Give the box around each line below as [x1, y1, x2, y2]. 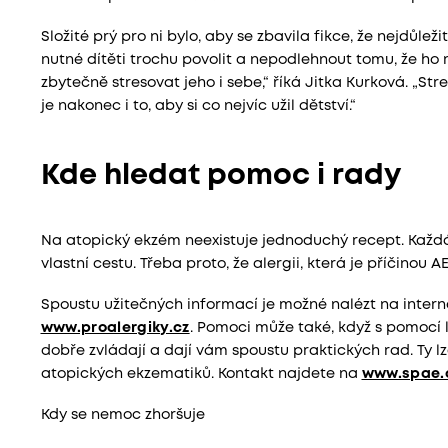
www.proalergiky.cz [40, 322, 190, 336]
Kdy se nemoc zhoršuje [40, 409, 205, 423]
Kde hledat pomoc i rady [40, 163, 401, 190]
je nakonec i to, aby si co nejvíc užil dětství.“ [40, 99, 356, 113]
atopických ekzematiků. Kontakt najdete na [40, 368, 362, 382]
